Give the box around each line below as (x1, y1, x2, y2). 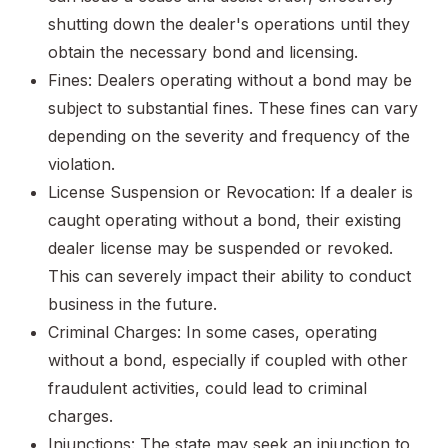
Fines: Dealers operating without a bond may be (48, 70, 412, 91)
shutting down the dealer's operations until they (48, 14, 410, 35)
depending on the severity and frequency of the (48, 126, 410, 147)
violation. (48, 154, 115, 175)
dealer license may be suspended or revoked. (48, 238, 393, 259)
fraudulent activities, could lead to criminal (48, 378, 367, 399)
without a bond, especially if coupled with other (48, 350, 408, 371)
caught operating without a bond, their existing (48, 210, 401, 231)
